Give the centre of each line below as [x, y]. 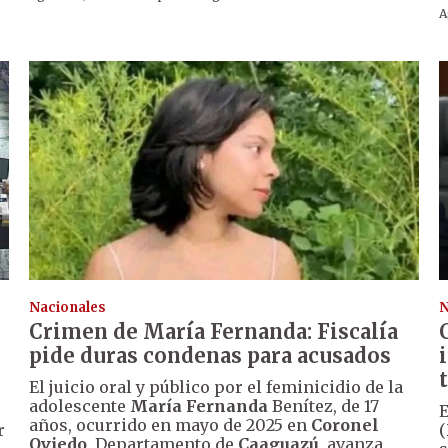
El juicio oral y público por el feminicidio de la [216, 386]
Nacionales [68, 307]
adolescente [80, 405]
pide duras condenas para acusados [210, 355]
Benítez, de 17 [324, 405]
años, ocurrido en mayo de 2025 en [170, 424]
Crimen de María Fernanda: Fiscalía [214, 331]
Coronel [345, 424]
